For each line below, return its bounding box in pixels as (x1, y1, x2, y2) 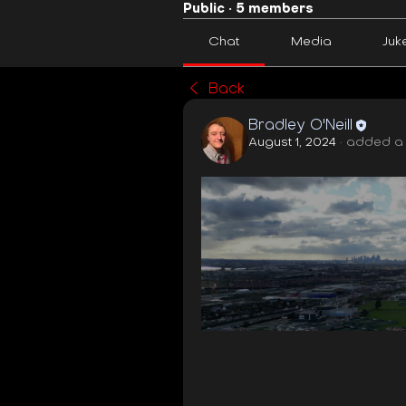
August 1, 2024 (248, 136, 336, 149)
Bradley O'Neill (248, 118, 353, 133)
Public (183, 4, 225, 15)
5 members (236, 4, 314, 15)
